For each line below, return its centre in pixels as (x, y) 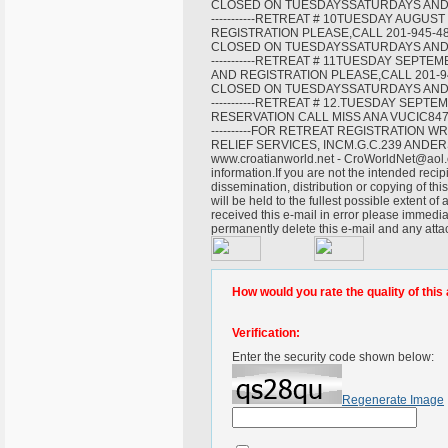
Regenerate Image (393, 400)
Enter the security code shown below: (333, 357)
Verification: (266, 333)
